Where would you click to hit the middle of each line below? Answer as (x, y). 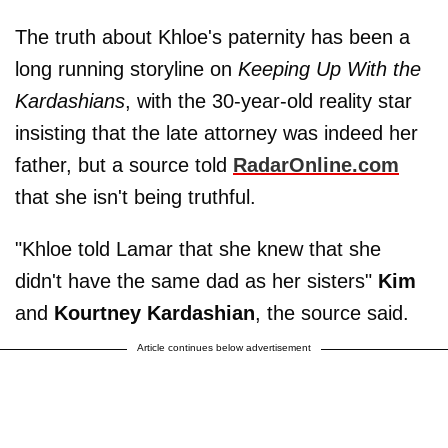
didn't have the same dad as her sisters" (196, 280)
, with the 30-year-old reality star (268, 100)
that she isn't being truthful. (135, 196)
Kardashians (70, 100)
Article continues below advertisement (224, 347)
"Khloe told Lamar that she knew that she (198, 248)
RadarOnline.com (316, 164)
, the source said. (332, 312)
